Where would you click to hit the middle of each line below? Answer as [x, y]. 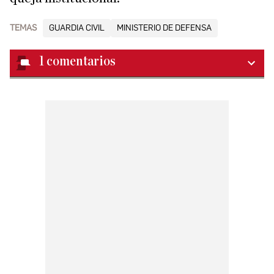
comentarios [81, 61]
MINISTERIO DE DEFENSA [164, 28]
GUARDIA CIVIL [77, 28]
